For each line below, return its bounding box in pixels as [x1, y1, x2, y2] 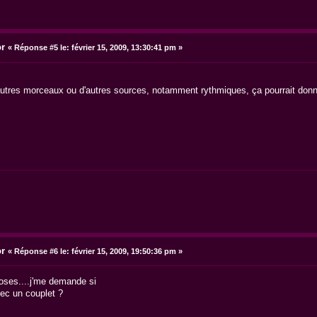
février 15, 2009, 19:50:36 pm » [69, 246, 183, 255]
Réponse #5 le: [13, 43, 69, 52]
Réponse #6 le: [13, 246, 69, 255]
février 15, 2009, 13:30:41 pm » [69, 43, 183, 52]
